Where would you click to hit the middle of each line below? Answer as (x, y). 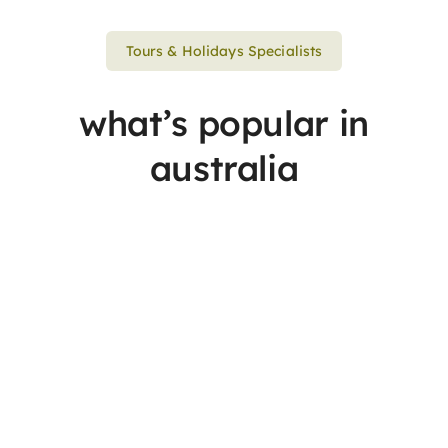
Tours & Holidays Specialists (224, 50)
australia (224, 167)
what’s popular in (224, 122)
